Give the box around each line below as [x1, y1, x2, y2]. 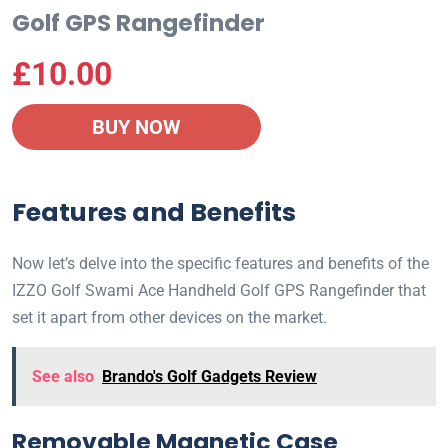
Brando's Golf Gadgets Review [102, 367, 317, 387]
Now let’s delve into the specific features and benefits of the [12, 254, 429, 274]
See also [32, 367, 94, 387]
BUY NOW [92, 115, 181, 140]
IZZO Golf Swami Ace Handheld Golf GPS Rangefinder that [12, 281, 426, 301]
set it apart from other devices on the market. [12, 308, 327, 328]
